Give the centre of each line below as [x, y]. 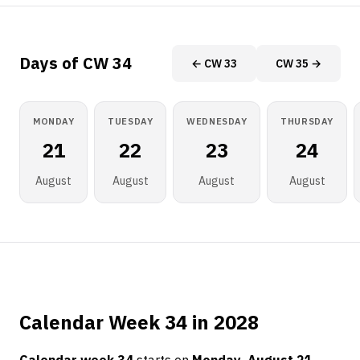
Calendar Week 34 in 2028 [139, 322]
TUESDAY [131, 121]
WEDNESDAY [217, 121]
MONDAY [54, 121]
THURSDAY [307, 121]
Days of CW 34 [76, 63]
